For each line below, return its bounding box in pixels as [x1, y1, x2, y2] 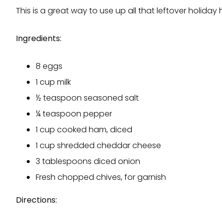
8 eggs [36, 60, 62, 72]
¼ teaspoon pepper [36, 108, 112, 119]
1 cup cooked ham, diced [36, 123, 132, 135]
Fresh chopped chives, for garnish [36, 171, 166, 183]
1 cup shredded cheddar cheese [36, 139, 161, 151]
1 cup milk [36, 76, 71, 88]
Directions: [16, 194, 57, 206]
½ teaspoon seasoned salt [36, 92, 139, 104]
